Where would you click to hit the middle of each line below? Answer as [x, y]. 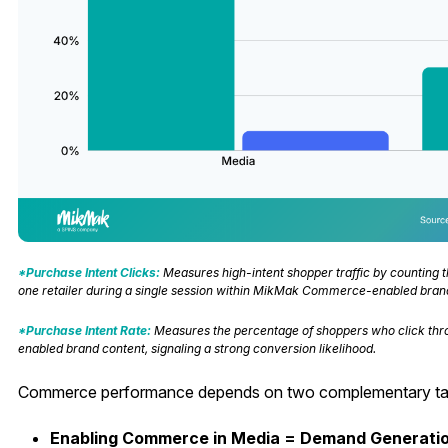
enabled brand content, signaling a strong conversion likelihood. [196, 349]
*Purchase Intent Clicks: [88, 273]
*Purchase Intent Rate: [85, 331]
